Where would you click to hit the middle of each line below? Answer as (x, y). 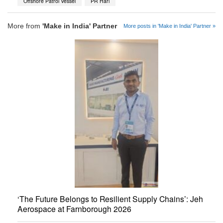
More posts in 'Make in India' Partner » (169, 26)
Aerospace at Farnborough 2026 (74, 209)
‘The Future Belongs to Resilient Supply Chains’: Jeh (110, 199)
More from (25, 26)
